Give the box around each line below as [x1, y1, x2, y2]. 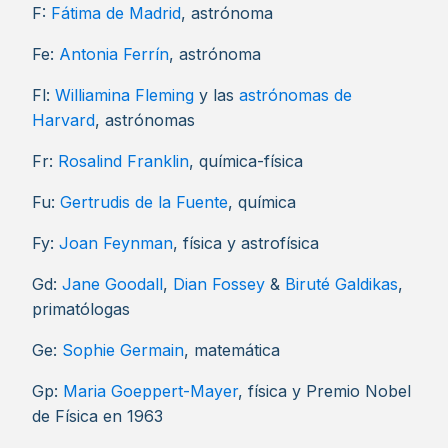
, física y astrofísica [173, 233, 319, 253]
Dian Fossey [173, 274, 265, 294]
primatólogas [32, 299, 130, 319]
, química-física [189, 151, 303, 171]
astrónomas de [239, 85, 352, 105]
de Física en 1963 [32, 406, 163, 426]
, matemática [184, 340, 280, 360]
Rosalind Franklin [58, 151, 189, 171]
